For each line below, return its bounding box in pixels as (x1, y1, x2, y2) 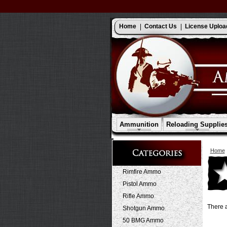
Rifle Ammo (122, 193, 154, 200)
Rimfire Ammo (122, 168, 161, 175)
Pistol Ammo (122, 180, 157, 187)
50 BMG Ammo (122, 217, 164, 224)
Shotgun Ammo (122, 205, 165, 212)
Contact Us (144, 23, 177, 29)
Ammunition (120, 121, 159, 128)
